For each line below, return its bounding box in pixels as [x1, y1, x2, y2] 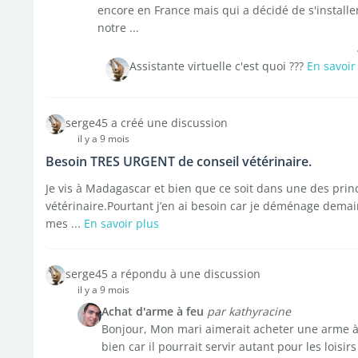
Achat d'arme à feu [101, 304, 204, 319]
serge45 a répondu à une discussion [65, 266, 261, 281]
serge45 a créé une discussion [65, 115, 228, 130]
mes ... [45, 216, 84, 231]
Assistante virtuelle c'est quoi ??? [129, 58, 307, 74]
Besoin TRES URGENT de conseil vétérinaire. [45, 153, 312, 170]
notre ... [97, 20, 139, 35]
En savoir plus [83, 216, 159, 231]
